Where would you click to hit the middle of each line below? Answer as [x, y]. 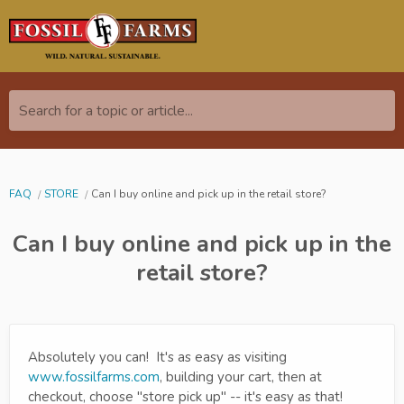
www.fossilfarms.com [94, 376]
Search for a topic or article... [106, 110]
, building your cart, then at [241, 376]
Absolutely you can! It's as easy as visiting [157, 357]
